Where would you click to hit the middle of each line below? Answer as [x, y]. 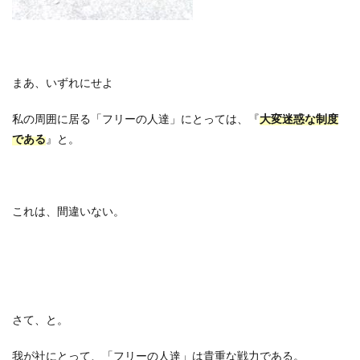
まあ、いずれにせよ [63, 82]
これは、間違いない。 [68, 211]
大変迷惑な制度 [299, 119]
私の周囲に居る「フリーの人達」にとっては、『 [136, 119]
